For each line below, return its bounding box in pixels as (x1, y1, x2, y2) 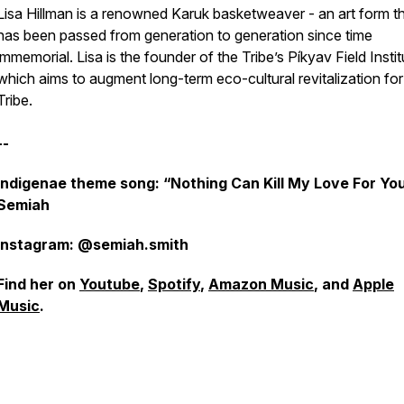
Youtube (79, 275, 140, 293)
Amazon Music (208, 275, 314, 293)
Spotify (148, 275, 200, 293)
